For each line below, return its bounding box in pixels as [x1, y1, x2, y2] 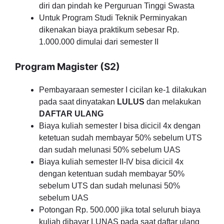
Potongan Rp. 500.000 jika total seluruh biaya [39, 205, 200, 214]
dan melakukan [144, 97, 201, 106]
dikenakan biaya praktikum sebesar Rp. [39, 25, 179, 34]
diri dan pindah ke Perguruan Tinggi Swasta [39, 1, 194, 10]
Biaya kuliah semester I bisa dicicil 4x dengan [39, 121, 200, 130]
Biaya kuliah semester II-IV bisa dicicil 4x [39, 157, 183, 166]
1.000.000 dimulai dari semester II [39, 37, 158, 46]
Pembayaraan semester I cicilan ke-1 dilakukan [39, 85, 206, 94]
